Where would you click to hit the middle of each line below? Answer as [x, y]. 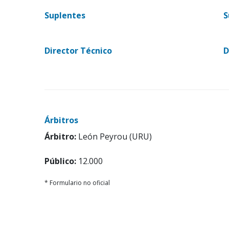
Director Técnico [78, 50]
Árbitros [61, 120]
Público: [60, 161]
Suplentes [65, 15]
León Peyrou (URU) [114, 136]
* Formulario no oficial [77, 182]
